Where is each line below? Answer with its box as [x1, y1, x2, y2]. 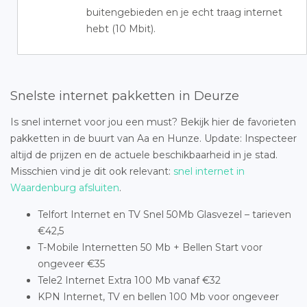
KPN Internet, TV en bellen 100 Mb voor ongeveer [38, 291, 279, 303]
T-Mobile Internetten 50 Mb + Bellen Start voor [38, 241, 262, 254]
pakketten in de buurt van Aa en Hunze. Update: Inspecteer [10, 132, 297, 145]
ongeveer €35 [38, 258, 105, 270]
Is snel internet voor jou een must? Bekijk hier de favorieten [10, 116, 296, 128]
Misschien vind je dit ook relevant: [10, 165, 173, 177]
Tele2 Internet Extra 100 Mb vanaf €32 [38, 274, 221, 286]
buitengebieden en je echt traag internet [86, 6, 282, 19]
